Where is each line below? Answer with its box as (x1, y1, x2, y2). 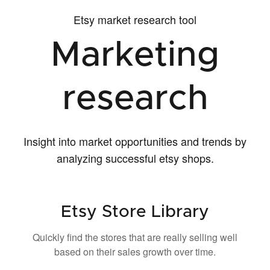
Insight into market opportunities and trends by (24, 133, 246, 149)
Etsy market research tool (74, 11, 196, 28)
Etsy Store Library (61, 204, 209, 221)
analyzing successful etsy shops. (56, 150, 214, 166)
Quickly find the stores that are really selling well (33, 230, 237, 245)
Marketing (51, 38, 219, 74)
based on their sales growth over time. (54, 245, 216, 259)
